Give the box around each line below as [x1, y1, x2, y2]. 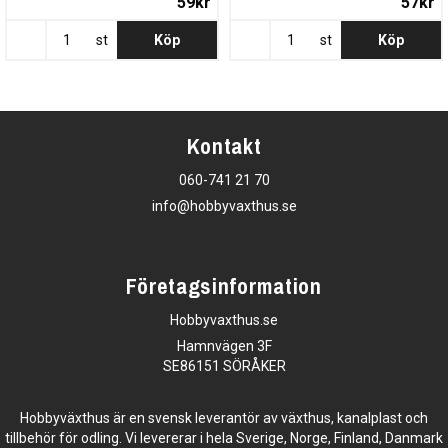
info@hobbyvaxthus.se [151, 198, 297, 214]
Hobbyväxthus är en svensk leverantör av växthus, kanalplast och [20, 410, 428, 426]
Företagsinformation [126, 271, 322, 301]
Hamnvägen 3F [176, 338, 272, 354]
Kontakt [186, 131, 262, 161]
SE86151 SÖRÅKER [162, 358, 286, 374]
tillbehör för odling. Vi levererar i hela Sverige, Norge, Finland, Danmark [5, 430, 443, 446]
